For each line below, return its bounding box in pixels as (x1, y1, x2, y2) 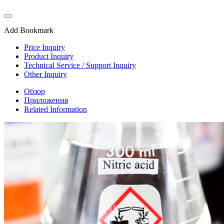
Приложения (24, 96, 68, 105)
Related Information (24, 105, 87, 114)
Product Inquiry (24, 52, 73, 61)
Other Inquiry (24, 70, 67, 79)
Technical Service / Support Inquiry (24, 61, 136, 70)
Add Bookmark (4, 26, 53, 35)
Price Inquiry (24, 43, 65, 52)
